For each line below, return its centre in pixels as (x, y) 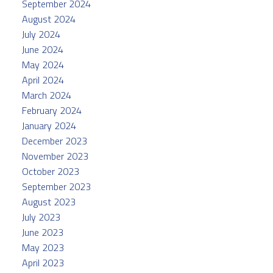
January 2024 (49, 125)
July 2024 (41, 34)
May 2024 (43, 64)
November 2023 (55, 156)
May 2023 (43, 247)
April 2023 (43, 262)
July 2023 (41, 217)
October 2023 (50, 171)
